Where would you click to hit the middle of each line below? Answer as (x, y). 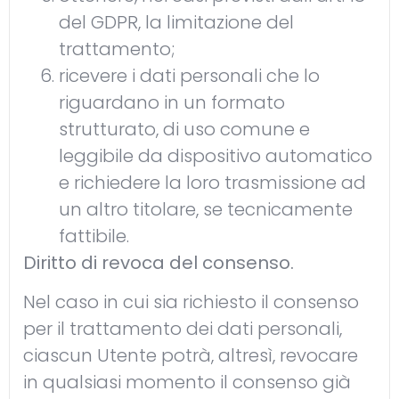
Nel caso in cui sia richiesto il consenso (191, 302)
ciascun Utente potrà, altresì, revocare (191, 356)
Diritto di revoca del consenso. (159, 262)
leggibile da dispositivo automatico (216, 155)
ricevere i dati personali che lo (189, 75)
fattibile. (94, 236)
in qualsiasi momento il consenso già (187, 383)
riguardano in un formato (172, 102)
